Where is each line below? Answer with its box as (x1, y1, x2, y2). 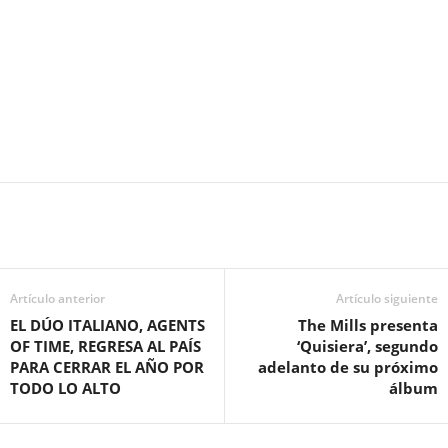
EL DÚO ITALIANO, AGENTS (10, 315, 205, 336)
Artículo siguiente (336, 290, 438, 308)
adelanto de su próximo (258, 357, 438, 378)
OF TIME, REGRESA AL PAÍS (10, 336, 201, 357)
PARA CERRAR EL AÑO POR (10, 357, 204, 378)
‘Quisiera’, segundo (297, 336, 438, 357)
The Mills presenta (298, 315, 438, 336)
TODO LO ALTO (10, 378, 121, 399)
